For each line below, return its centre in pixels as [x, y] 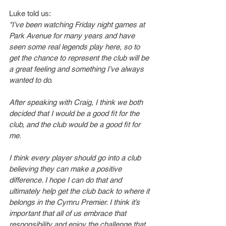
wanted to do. [31, 80]
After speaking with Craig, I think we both [77, 102]
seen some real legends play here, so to [75, 47]
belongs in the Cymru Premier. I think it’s [75, 202]
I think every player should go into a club [76, 158]
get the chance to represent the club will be [80, 58]
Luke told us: [30, 13]
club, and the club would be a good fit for [76, 124]
